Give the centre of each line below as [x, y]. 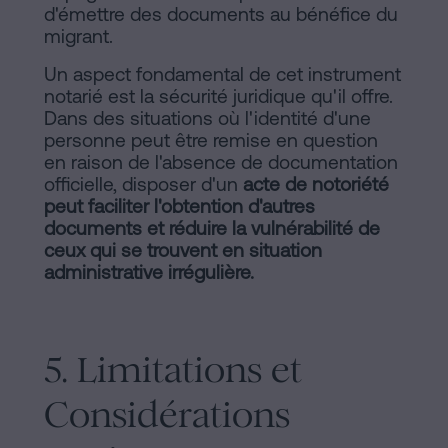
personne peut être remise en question [211, 140]
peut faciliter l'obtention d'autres [179, 206]
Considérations [167, 415]
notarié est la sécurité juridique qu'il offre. [218, 96]
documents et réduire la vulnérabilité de [212, 228]
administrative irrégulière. [149, 272]
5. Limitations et [173, 370]
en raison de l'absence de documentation [221, 162]
